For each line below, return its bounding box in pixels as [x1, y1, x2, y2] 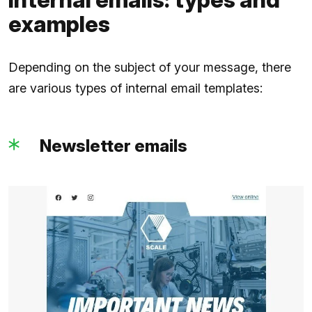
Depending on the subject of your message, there [8, 59, 291, 75]
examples [8, 10, 110, 38]
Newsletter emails [40, 135, 187, 156]
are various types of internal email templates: [8, 80, 263, 95]
